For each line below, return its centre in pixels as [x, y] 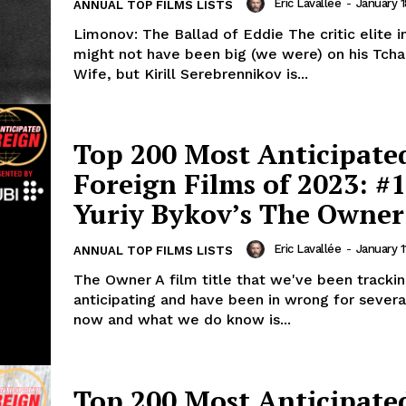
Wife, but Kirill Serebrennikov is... [191, 73]
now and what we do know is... [182, 320]
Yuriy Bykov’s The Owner [239, 214]
